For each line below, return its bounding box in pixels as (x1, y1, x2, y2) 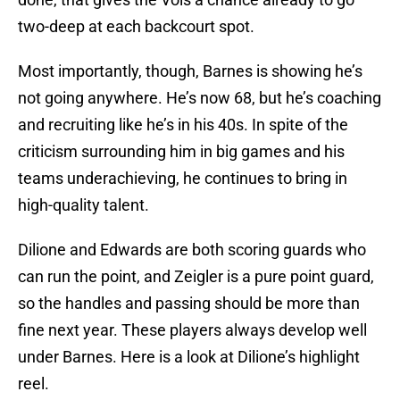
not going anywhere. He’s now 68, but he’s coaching (18, 88, 381, 108)
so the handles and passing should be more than (18, 294, 360, 313)
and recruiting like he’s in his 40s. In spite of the (18, 115, 348, 135)
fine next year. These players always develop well (18, 321, 367, 340)
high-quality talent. (18, 196, 149, 215)
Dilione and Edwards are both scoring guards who (18, 240, 366, 260)
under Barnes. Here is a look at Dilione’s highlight (18, 347, 360, 367)
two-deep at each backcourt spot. (18, 17, 254, 37)
